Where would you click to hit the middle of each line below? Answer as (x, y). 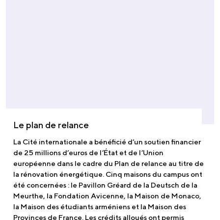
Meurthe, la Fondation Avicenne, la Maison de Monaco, (107, 196)
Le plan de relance (51, 125)
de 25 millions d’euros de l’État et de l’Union (88, 153)
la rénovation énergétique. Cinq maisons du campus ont (108, 174)
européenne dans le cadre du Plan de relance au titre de (109, 164)
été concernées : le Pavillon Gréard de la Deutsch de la (105, 185)
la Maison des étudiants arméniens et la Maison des (100, 207)
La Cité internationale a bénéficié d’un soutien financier (107, 142)
